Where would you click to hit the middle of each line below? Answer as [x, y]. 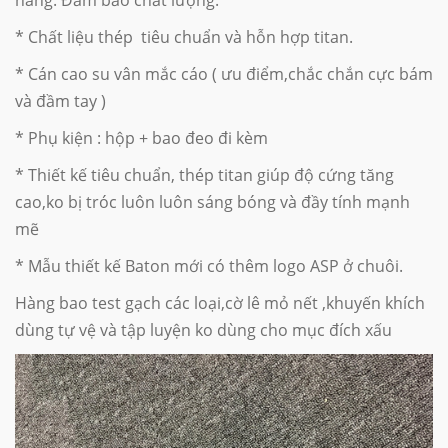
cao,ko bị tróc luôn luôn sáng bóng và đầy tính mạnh [212, 202]
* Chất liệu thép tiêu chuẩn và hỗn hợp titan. [184, 37]
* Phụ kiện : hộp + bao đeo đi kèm [143, 138]
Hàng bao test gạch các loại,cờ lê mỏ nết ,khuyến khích [220, 303]
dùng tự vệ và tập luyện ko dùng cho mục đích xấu [205, 330]
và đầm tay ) [60, 101]
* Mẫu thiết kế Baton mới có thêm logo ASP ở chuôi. [209, 266]
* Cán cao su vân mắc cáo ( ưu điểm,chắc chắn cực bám [224, 74]
